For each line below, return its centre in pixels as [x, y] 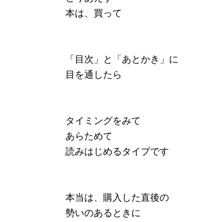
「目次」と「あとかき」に [122, 58]
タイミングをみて [103, 120]
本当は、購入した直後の [117, 196]
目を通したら [94, 74]
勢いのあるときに [103, 212]
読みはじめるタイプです [117, 150]
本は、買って [94, 12]
